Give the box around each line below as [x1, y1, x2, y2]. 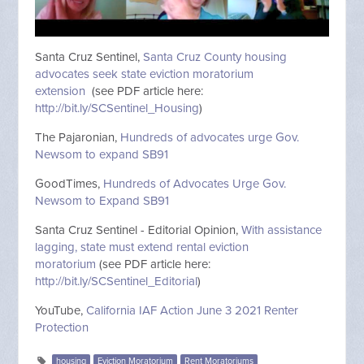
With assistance [241, 223, 323, 238]
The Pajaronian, [35, 130, 121, 145]
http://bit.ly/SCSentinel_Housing [35, 101, 200, 116]
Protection [35, 320, 89, 336]
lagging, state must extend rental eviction [35, 240, 249, 255]
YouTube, [35, 303, 87, 318]
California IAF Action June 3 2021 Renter [86, 303, 299, 318]
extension [35, 84, 86, 99]
